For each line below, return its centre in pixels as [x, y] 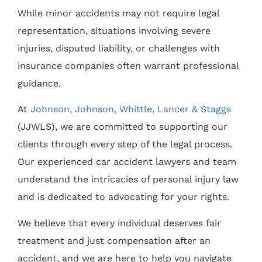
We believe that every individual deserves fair [119, 223]
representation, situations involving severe [114, 30]
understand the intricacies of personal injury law [128, 180]
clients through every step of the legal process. [125, 144]
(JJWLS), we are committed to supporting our [123, 127]
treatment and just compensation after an [114, 240]
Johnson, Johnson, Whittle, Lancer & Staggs [131, 109]
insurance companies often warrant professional [128, 65]
